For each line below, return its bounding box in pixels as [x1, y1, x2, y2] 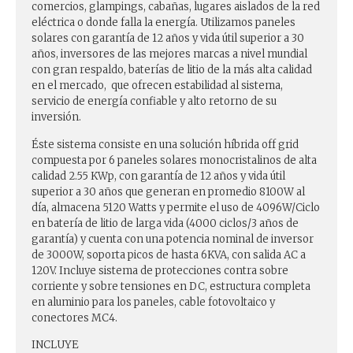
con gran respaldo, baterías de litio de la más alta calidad [32, 63, 312, 77]
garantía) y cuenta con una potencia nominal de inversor [32, 232, 314, 246]
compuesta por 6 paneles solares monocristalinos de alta [32, 153, 317, 167]
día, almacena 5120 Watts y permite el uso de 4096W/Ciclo [32, 200, 320, 214]
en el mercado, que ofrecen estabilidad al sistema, [32, 79, 283, 93]
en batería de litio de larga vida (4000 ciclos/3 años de [32, 216, 299, 230]
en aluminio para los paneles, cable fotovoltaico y [32, 295, 275, 309]
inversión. [32, 110, 81, 124]
